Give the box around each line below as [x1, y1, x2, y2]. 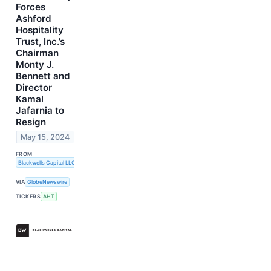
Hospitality [16, 24, 64, 36]
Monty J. [16, 59, 54, 71]
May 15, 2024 [21, 132, 70, 142]
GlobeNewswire [27, 178, 68, 186]
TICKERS [16, 193, 41, 200]
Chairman [16, 47, 59, 59]
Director [16, 82, 52, 94]
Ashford [16, 13, 51, 25]
